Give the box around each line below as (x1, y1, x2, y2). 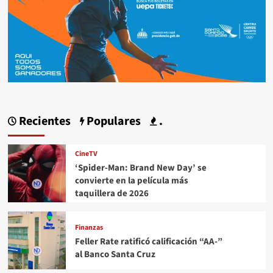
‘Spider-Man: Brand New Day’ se (74, 161, 207, 175)
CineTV (74, 149, 97, 160)
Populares (83, 112, 141, 130)
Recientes (16, 112, 71, 130)
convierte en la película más (74, 174, 188, 188)
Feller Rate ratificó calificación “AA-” (74, 235, 222, 248)
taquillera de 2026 (74, 187, 149, 200)
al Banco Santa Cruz (74, 247, 155, 261)
